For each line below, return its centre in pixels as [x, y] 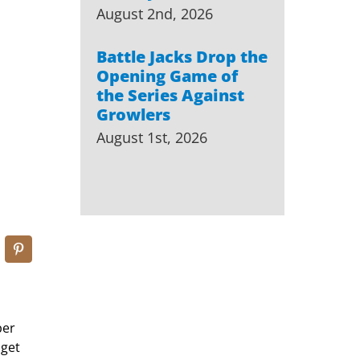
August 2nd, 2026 [154, 13]
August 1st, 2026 [151, 137]
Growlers [133, 114]
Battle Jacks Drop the [182, 56]
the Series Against [170, 95]
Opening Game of [167, 76]
